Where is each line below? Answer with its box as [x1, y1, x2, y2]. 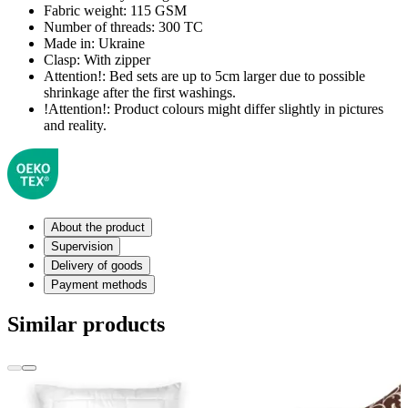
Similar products [7, 311, 165, 336]
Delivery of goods [51, 258, 143, 272]
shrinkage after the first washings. [44, 84, 236, 100]
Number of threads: [44, 18, 155, 35]
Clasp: [44, 51, 80, 67]
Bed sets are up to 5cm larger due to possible [106, 67, 365, 84]
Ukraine [95, 35, 145, 51]
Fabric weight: [44, 2, 127, 18]
